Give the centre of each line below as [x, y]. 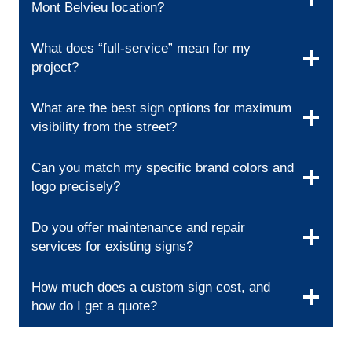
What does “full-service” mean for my [141, 49]
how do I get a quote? [94, 306]
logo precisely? [76, 187]
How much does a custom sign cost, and [151, 288]
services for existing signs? [112, 247]
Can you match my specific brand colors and [163, 168]
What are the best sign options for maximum [161, 108]
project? [55, 68]
